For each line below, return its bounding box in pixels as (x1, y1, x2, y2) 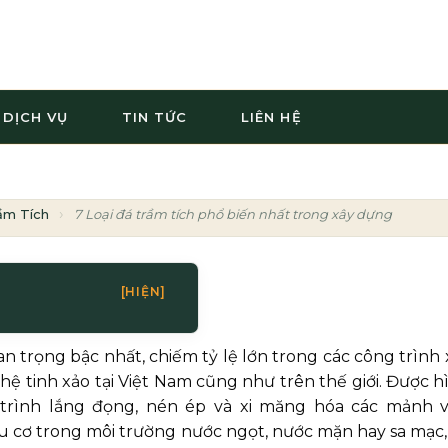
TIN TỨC (121, 109, 188, 125)
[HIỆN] (120, 283, 166, 299)
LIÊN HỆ (241, 109, 302, 125)
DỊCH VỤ (2, 109, 68, 125)
